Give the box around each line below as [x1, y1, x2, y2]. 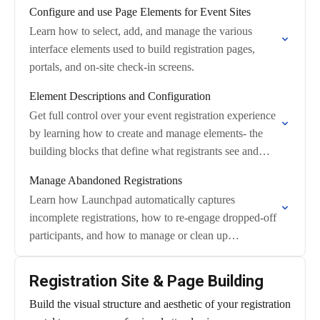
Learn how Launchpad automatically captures [29, 194, 235, 206]
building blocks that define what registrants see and [29, 145, 259, 157]
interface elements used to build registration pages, [29, 43, 255, 55]
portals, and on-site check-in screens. [29, 61, 194, 73]
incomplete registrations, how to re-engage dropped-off [29, 211, 276, 224]
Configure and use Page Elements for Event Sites [29, 6, 251, 18]
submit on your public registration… [29, 163, 192, 175]
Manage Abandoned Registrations [29, 174, 182, 186]
